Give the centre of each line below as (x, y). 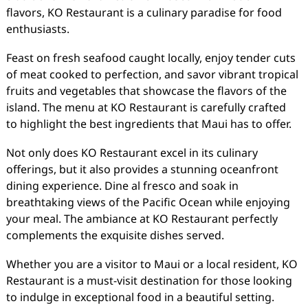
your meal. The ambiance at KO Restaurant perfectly (142, 219)
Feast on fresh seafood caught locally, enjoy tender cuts (151, 58)
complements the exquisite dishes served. (115, 235)
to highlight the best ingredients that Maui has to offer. (148, 124)
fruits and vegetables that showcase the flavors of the (146, 91)
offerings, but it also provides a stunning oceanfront (142, 169)
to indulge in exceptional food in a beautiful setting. (140, 297)
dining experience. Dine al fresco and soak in (122, 186)
